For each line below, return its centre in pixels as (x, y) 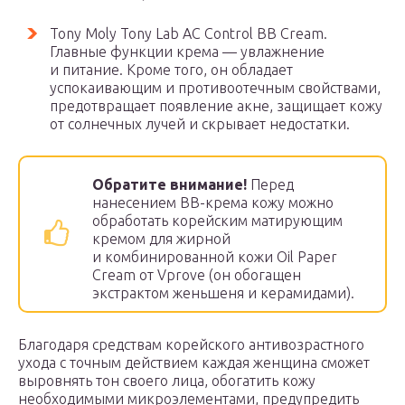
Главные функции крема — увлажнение (187, 52)
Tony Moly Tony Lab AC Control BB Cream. (188, 33)
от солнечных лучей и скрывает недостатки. (200, 124)
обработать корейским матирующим (217, 221)
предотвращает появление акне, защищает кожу (216, 106)
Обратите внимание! (170, 184)
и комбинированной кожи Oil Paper (215, 257)
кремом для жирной (161, 239)
